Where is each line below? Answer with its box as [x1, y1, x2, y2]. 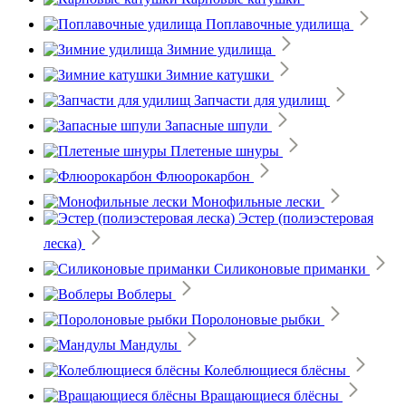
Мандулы [120, 336, 178, 353]
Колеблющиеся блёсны [204, 362, 346, 378]
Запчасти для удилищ [194, 92, 326, 108]
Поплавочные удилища [206, 15, 350, 32]
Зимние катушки [166, 66, 270, 82]
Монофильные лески [191, 193, 321, 209]
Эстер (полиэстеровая [238, 209, 373, 226]
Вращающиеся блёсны [200, 387, 339, 403]
